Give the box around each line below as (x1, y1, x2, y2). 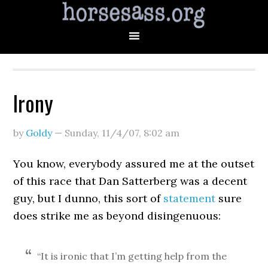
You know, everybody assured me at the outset (13, 157, 255, 170)
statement (163, 191, 216, 205)
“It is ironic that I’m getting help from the (37, 250, 227, 262)
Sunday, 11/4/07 (65, 127, 139, 139)
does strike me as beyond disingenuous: (13, 209, 221, 223)
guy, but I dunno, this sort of (13, 191, 164, 205)
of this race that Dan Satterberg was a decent (13, 174, 248, 188)
